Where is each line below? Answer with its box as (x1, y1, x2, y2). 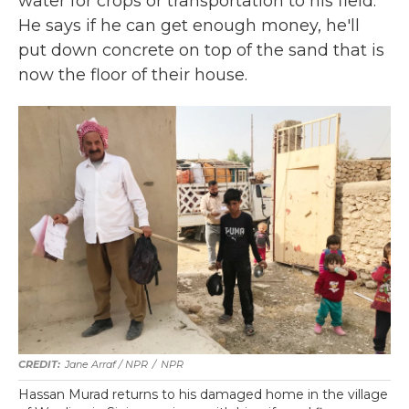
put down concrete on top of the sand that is (18, 40, 384, 60)
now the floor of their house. (18, 65, 247, 85)
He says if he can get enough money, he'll (18, 16, 360, 36)
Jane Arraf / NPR (65, 358, 148, 371)
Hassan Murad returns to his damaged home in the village (18, 386, 388, 403)
